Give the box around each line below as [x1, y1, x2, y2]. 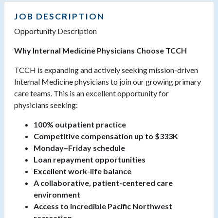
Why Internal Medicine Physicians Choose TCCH [14, 46, 187, 55]
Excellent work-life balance [34, 166, 131, 176]
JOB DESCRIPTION [14, 11, 105, 22]
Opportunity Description [14, 26, 97, 36]
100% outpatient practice [34, 120, 126, 129]
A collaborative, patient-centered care [34, 178, 173, 188]
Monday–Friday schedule [34, 143, 125, 153]
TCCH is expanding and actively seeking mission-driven [14, 65, 198, 75]
